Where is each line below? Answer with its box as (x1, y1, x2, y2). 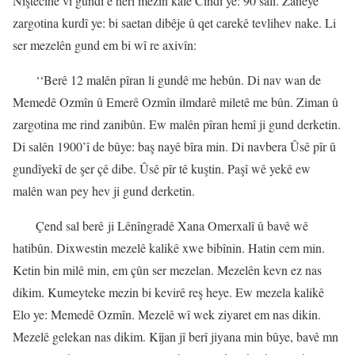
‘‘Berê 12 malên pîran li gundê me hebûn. (36, 71, 247, 89)
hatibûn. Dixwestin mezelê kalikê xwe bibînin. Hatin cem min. (13, 239, 325, 257)
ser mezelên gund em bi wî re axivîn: (13, 36, 197, 54)
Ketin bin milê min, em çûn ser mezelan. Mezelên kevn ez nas (13, 261, 322, 279)
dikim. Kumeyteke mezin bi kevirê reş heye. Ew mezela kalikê (13, 284, 324, 301)
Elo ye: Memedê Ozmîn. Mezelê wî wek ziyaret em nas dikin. (13, 306, 321, 323)
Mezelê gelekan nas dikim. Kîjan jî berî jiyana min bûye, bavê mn (13, 328, 338, 345)
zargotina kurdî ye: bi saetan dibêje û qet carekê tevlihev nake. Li (13, 14, 336, 32)
